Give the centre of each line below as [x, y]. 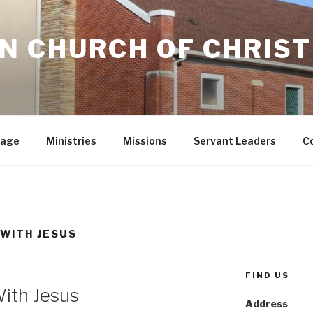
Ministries [71, 140]
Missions [145, 140]
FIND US [267, 275]
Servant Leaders [234, 140]
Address [266, 303]
